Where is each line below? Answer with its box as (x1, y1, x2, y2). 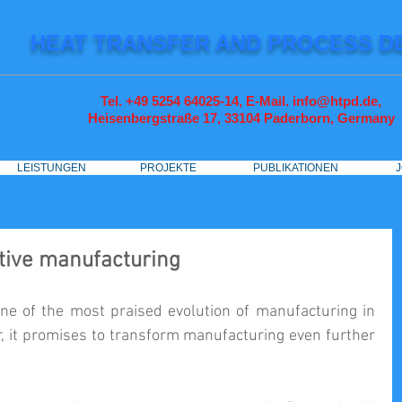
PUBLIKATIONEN (253, 162, 338, 174)
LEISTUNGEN (17, 162, 86, 174)
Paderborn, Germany (263, 110, 395, 126)
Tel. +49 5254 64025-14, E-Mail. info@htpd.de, (100, 93, 381, 109)
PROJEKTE (139, 162, 197, 174)
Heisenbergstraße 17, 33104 (87, 110, 264, 126)
